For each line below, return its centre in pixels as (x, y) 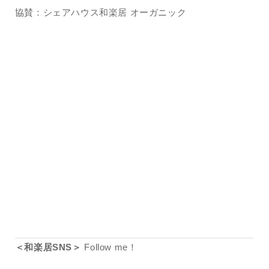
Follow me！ (109, 247)
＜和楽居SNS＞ (48, 247)
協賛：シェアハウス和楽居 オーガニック (101, 12)
